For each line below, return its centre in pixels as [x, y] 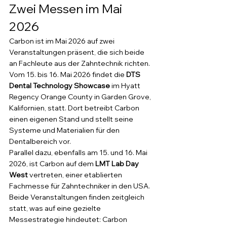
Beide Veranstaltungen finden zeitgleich [78, 197]
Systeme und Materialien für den [65, 130]
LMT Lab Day [118, 164]
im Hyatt [126, 86]
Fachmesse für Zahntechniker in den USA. [80, 186]
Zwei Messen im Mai [67, 9]
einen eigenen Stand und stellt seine [72, 119]
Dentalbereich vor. [40, 141]
